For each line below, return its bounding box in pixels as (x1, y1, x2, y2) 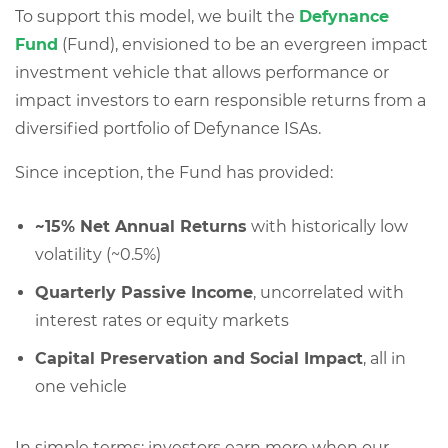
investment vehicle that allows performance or (15, 63, 389, 82)
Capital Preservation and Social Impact (35, 349, 363, 368)
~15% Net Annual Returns (35, 217, 247, 236)
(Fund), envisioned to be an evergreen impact (58, 35, 428, 54)
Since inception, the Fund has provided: (15, 163, 333, 182)
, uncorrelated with (253, 283, 404, 302)
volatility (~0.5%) (35, 245, 161, 264)
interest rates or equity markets (35, 311, 289, 330)
